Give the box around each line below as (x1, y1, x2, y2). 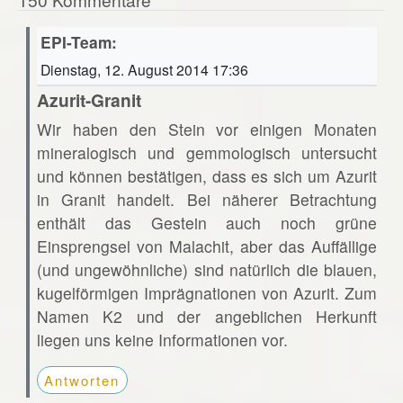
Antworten (44, 370, 121, 390)
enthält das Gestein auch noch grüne (36, 210, 378, 234)
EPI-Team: (40, 30, 117, 53)
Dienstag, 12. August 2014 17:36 (40, 58, 248, 79)
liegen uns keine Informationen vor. (36, 327, 288, 351)
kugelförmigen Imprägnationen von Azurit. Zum (36, 281, 378, 304)
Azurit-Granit (36, 86, 141, 112)
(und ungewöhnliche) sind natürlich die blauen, (36, 257, 378, 281)
